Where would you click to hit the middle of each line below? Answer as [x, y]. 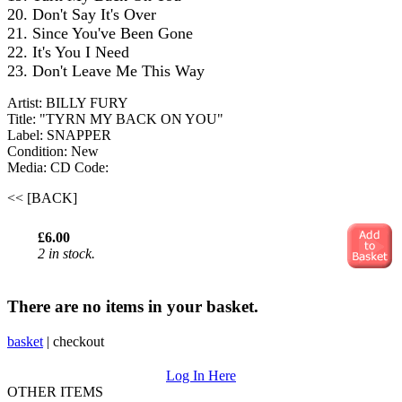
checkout [79, 341]
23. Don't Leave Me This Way [106, 71]
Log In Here [201, 375]
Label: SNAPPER [59, 135]
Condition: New [53, 152]
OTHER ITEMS [55, 391]
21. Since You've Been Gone [100, 34]
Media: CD [41, 168]
